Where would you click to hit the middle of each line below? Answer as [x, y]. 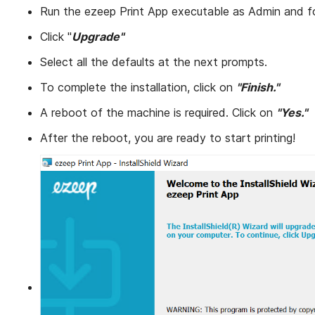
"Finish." [258, 88]
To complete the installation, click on [139, 88]
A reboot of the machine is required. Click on [159, 113]
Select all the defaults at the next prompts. [154, 62]
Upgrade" [98, 37]
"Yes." [294, 113]
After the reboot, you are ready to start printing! [168, 138]
